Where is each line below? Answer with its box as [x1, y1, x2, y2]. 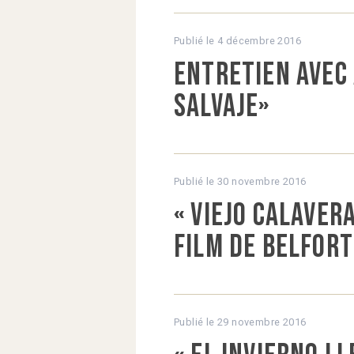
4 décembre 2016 [217, 35, 302, 47]
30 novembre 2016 [217, 175, 307, 188]
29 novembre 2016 [217, 316, 307, 329]
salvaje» [174, 88, 270, 126]
